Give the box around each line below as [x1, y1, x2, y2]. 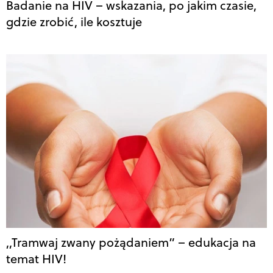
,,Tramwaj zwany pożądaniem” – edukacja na [6, 233, 256, 251]
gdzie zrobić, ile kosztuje [6, 13, 142, 31]
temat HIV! [6, 249, 66, 268]
